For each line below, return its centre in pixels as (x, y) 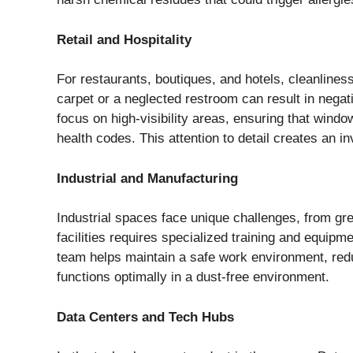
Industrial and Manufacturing (147, 178)
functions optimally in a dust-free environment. (193, 277)
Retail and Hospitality (124, 39)
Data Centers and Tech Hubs (145, 317)
